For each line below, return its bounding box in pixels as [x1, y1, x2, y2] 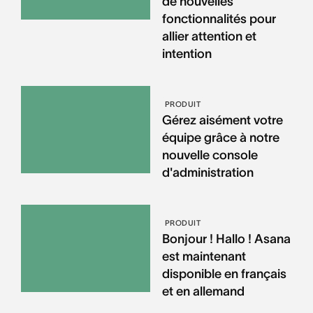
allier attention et [161, 29, 256, 43]
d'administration [161, 165, 254, 180]
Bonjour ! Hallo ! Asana [161, 231, 291, 246]
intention [161, 46, 212, 61]
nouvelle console [161, 147, 258, 162]
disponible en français [161, 266, 286, 281]
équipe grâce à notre [161, 130, 279, 145]
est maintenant [161, 249, 246, 263]
